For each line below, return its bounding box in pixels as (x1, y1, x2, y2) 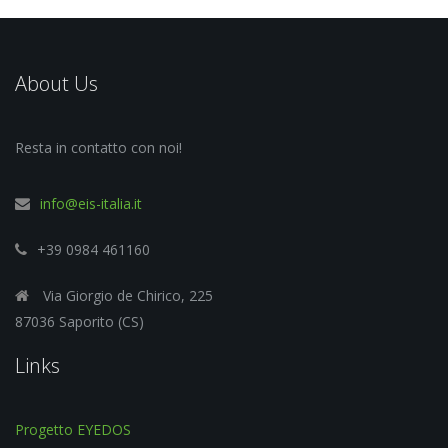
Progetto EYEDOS (15, 419, 131, 439)
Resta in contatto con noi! (15, 137, 182, 157)
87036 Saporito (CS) (15, 311, 144, 331)
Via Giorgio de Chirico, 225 (43, 285, 213, 305)
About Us (15, 69, 98, 97)
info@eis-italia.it (40, 193, 142, 213)
